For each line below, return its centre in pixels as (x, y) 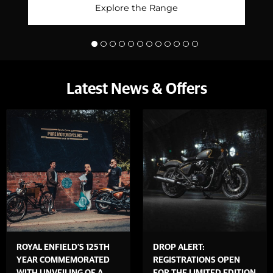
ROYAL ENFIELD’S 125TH (63, 248)
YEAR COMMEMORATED (63, 261)
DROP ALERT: (179, 248)
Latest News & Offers (136, 90)
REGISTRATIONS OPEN (197, 261)
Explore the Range (136, 8)
